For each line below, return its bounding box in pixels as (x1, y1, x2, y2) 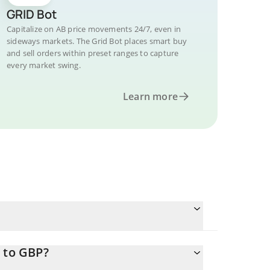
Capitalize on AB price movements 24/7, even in (7, 24, 181, 34)
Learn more (123, 90, 178, 103)
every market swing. (7, 60, 81, 71)
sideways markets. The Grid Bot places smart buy (7, 36, 187, 46)
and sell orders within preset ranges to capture (7, 48, 179, 58)
